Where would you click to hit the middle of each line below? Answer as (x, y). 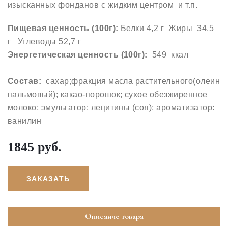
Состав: (27, 81)
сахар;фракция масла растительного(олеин (133, 81)
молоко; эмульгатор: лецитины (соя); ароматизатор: (111, 108)
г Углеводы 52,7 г (47, 41)
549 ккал (168, 55)
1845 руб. (35, 147)
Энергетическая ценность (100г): (78, 55)
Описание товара (114, 216)
